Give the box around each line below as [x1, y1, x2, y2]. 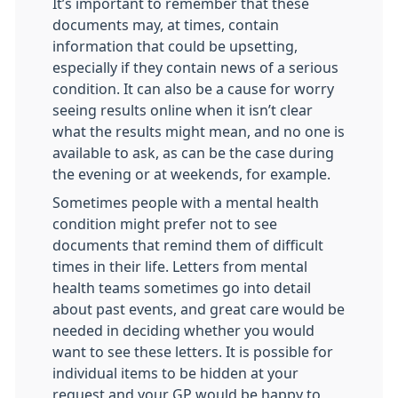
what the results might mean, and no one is [52, 124, 345, 139]
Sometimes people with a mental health [52, 195, 319, 210]
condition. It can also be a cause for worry [52, 82, 334, 96]
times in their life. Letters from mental [52, 259, 307, 274]
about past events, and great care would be [52, 302, 345, 316]
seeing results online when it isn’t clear [52, 103, 313, 117]
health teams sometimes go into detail [52, 281, 311, 295]
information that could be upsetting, [52, 39, 298, 53]
